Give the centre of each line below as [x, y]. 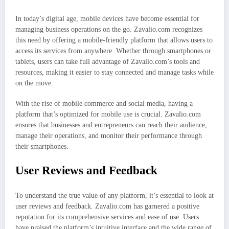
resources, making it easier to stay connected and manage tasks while [114, 73]
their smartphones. [42, 147]
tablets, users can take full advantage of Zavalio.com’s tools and [108, 62]
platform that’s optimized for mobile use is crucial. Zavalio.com [108, 114]
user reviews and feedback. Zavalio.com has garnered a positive [107, 207]
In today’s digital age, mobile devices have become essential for [107, 19]
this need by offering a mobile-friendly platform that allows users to [114, 40]
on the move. [34, 83]
